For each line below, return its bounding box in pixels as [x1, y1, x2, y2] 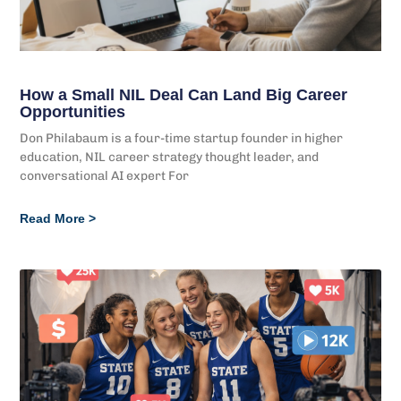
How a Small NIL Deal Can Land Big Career [20, 86, 348, 105]
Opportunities [20, 103, 126, 122]
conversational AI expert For [20, 168, 190, 184]
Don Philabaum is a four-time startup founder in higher [20, 131, 344, 147]
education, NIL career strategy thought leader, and [20, 149, 320, 166]
